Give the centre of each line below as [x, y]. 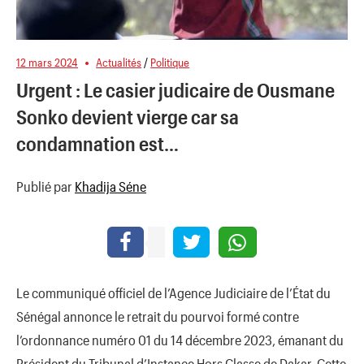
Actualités [119, 63]
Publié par [45, 186]
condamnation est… [97, 144]
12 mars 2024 [47, 63]
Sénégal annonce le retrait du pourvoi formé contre [158, 316]
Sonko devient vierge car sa [128, 117]
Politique [170, 63]
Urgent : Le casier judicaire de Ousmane [175, 90]
